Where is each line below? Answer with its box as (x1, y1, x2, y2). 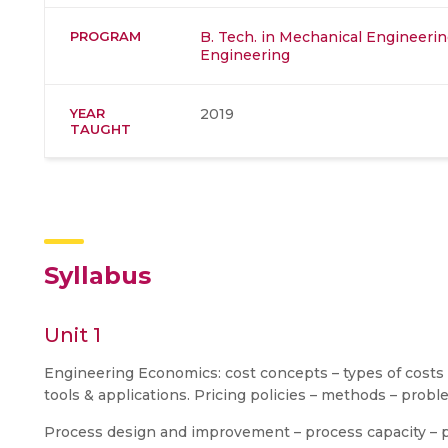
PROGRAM (70, 27, 141, 44)
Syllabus (44, 260, 151, 290)
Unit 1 (44, 322, 101, 347)
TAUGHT (70, 120, 131, 137)
